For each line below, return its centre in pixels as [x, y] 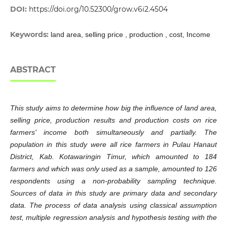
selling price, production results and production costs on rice [113, 120]
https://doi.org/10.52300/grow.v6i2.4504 [98, 9]
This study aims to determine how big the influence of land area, [113, 108]
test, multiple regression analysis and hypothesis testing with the [113, 218]
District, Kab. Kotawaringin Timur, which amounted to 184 [113, 157]
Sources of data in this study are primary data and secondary [113, 193]
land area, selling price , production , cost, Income [130, 35]
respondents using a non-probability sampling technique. [113, 181]
